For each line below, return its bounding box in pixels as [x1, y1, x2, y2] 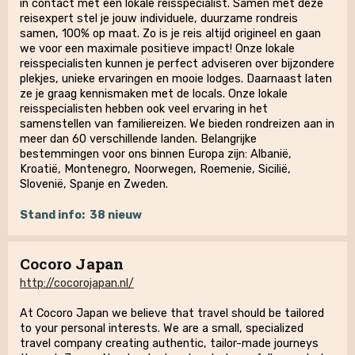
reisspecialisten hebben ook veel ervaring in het [20, 102, 268, 116]
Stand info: [20, 208, 85, 222]
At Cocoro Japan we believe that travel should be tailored [20, 307, 324, 320]
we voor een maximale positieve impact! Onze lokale [20, 42, 295, 55]
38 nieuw [90, 208, 142, 222]
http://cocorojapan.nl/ [20, 277, 134, 290]
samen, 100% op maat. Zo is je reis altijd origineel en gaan [20, 27, 321, 40]
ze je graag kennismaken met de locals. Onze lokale [20, 87, 288, 101]
